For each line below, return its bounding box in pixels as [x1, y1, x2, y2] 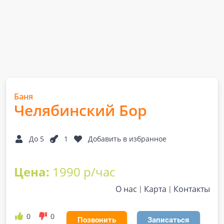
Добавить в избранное [88, 134, 166, 143]
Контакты [173, 183, 210, 194]
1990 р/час [52, 163, 115, 180]
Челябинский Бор [14, 100, 147, 120]
